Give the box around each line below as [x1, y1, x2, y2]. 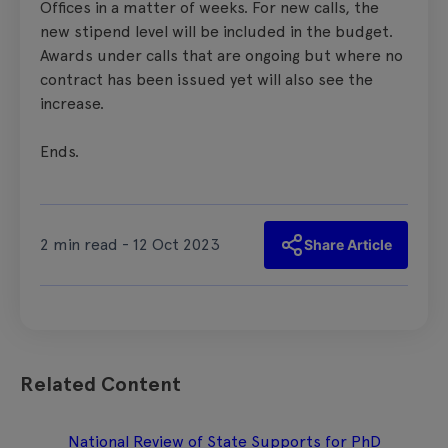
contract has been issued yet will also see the [40, 69, 373, 89]
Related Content [20, 371, 181, 396]
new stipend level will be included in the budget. [40, 21, 393, 41]
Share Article [304, 235, 392, 253]
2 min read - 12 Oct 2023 [40, 234, 220, 254]
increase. [40, 93, 104, 113]
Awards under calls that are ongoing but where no [40, 45, 403, 65]
